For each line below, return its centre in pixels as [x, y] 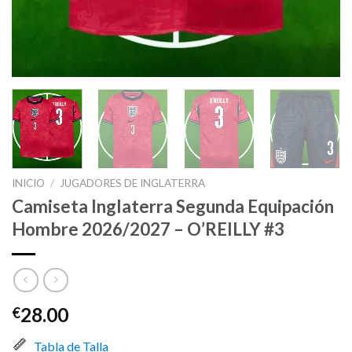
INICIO [28, 183]
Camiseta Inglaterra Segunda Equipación [173, 207]
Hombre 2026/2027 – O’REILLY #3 [148, 229]
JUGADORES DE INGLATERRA [133, 183]
